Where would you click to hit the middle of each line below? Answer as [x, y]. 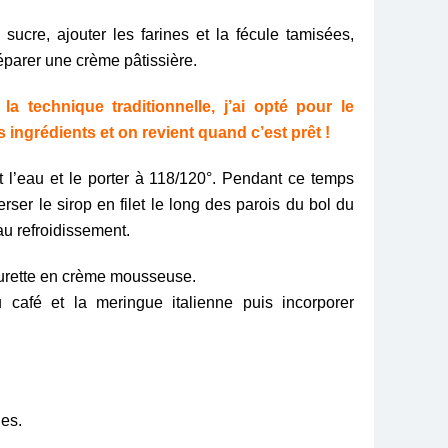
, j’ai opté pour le [283, 106]
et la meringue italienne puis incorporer [198, 302]
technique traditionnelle [119, 106]
